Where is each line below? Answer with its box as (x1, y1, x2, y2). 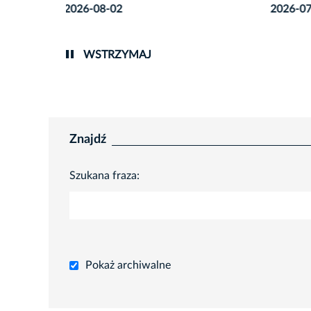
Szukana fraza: (69, 170, 140, 182)
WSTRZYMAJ (80, 49, 151, 61)
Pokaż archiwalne (85, 259, 171, 271)
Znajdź (69, 133, 106, 146)
